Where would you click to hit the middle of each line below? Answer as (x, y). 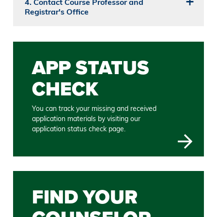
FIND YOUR (85, 197)
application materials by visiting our (86, 119)
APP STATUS (91, 68)
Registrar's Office (56, 12)
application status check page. (79, 129)
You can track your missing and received (94, 109)
